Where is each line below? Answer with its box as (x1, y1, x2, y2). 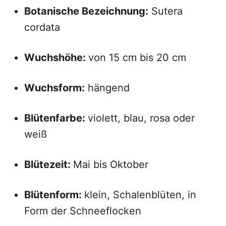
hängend (85, 82, 130, 94)
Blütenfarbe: (24, 112, 88, 124)
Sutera (148, 5, 183, 17)
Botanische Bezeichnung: (24, 5, 148, 17)
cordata (24, 21, 60, 33)
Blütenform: (24, 189, 84, 201)
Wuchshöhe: (24, 51, 88, 64)
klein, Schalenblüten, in (84, 189, 196, 201)
